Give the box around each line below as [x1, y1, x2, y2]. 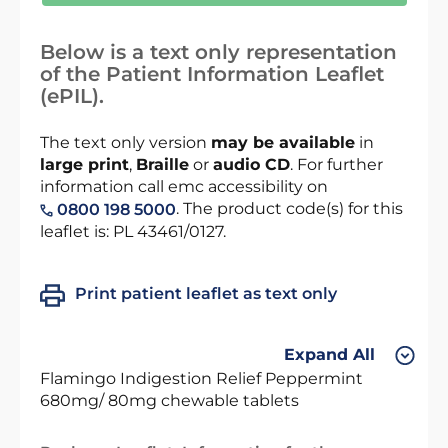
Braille [136, 155, 189, 174]
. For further [290, 155, 383, 174]
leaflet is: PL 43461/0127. [40, 221, 226, 241]
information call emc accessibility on [40, 177, 328, 196]
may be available [211, 133, 355, 152]
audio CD [213, 155, 290, 174]
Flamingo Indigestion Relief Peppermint [40, 368, 363, 388]
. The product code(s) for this [176, 199, 403, 218]
